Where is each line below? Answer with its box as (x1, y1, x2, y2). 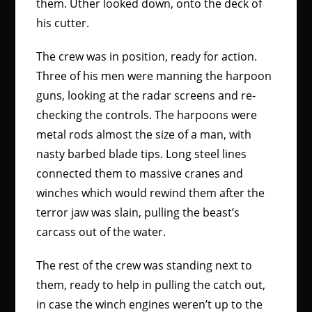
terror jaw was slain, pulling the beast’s (36, 205, 240, 220)
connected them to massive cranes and (36, 166, 244, 181)
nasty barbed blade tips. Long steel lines (36, 146, 247, 162)
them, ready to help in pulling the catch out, (36, 277, 266, 292)
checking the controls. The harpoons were (36, 107, 258, 123)
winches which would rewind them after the (36, 185, 265, 201)
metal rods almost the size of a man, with (36, 127, 252, 142)
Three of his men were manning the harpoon (36, 68, 272, 84)
